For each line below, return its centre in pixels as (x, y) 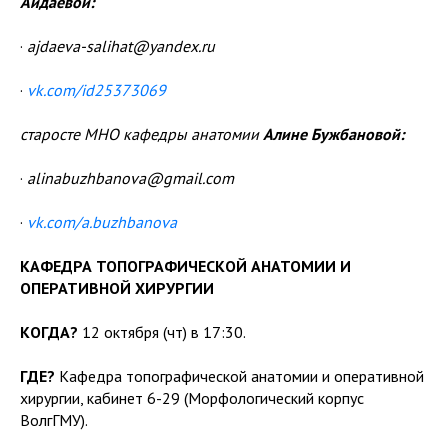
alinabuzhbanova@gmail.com (130, 177)
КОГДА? (49, 331)
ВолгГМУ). (54, 419)
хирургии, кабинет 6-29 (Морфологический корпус (192, 397)
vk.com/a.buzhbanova (102, 221)
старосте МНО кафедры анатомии (141, 133)
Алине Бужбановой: (333, 133)
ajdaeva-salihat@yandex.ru (121, 45)
